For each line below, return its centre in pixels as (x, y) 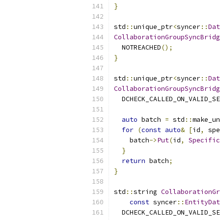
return (134, 161)
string (147, 192)
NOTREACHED (137, 47)
